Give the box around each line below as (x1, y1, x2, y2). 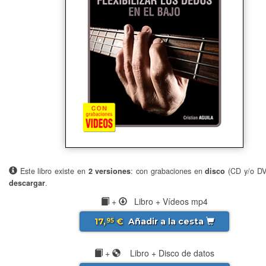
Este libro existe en (20, 165, 88, 176)
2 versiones (88, 165, 131, 176)
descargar (9, 177, 45, 188)
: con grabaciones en (131, 165, 205, 176)
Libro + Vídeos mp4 (127, 195, 208, 207)
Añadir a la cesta (126, 216, 206, 227)
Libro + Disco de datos (121, 246, 214, 259)
